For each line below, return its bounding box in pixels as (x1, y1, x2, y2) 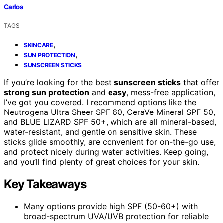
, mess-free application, (126, 87, 215, 97)
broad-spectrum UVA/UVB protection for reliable (24, 211, 209, 221)
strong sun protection (4, 87, 89, 97)
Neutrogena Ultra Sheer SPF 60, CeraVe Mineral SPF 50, (4, 107, 215, 117)
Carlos (4, 2, 23, 11)
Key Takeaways (4, 176, 86, 191)
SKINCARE (24, 41, 53, 49)
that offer (181, 77, 219, 87)
